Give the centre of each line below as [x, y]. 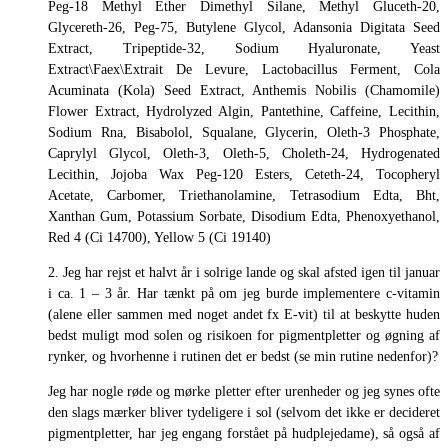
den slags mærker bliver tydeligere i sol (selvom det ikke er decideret [244, 412]
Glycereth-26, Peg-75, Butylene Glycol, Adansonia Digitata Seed [244, 27]
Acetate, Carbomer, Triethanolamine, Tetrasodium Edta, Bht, [244, 195]
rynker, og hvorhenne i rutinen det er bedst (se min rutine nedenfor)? [243, 356]
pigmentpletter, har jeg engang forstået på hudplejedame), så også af [244, 433]
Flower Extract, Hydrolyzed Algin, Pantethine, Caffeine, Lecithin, [244, 111]
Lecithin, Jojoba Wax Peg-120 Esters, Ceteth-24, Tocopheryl [244, 174]
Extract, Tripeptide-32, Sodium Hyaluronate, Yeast [244, 48]
